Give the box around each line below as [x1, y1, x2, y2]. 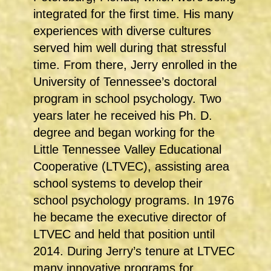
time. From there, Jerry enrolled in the [33, 58, 237, 72]
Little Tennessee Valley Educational [33, 143, 221, 157]
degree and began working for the [33, 126, 215, 140]
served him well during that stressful [33, 41, 226, 55]
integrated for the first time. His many [33, 7, 233, 21]
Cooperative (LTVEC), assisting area [33, 160, 229, 174]
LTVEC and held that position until [33, 227, 215, 241]
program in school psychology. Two [33, 92, 221, 106]
